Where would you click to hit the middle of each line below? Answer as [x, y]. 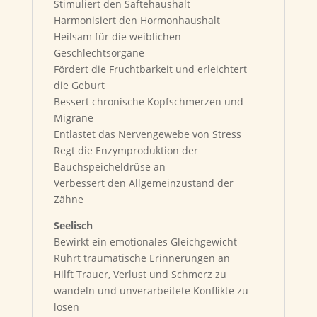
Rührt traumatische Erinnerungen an [142, 258]
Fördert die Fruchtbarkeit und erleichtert [150, 69]
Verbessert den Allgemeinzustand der [143, 183]
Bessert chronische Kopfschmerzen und [148, 102]
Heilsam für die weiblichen [117, 36]
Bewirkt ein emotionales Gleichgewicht [145, 242]
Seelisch [73, 225]
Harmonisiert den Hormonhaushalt [137, 20]
